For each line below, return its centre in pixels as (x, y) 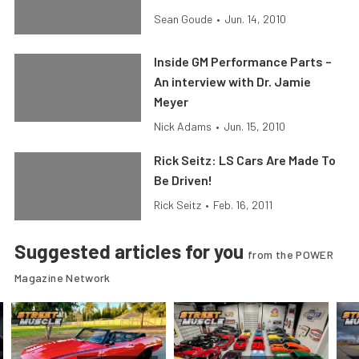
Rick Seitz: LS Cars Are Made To (245, 160)
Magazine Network (63, 278)
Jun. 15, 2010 (255, 126)
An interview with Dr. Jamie (233, 81)
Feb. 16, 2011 (243, 205)
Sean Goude (184, 19)
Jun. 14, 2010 (256, 19)
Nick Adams (183, 126)
